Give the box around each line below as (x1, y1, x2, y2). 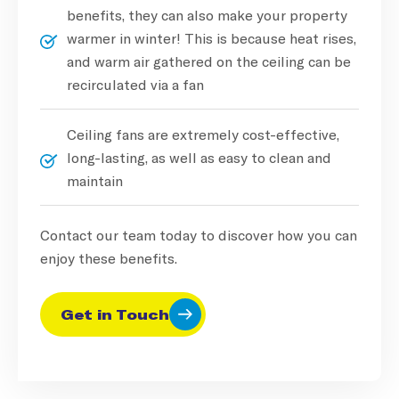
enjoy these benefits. (40, 248, 177, 266)
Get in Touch (61, 305, 169, 322)
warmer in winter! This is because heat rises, (67, 28, 356, 46)
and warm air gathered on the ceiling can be (67, 52, 351, 69)
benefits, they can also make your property (67, 5, 347, 23)
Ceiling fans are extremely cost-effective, (67, 125, 339, 142)
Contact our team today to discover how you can (40, 225, 357, 243)
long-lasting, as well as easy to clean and (67, 148, 331, 166)
